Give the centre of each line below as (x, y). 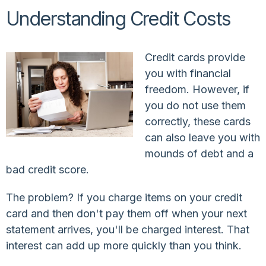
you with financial (188, 73)
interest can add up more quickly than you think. (124, 245)
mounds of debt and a (199, 153)
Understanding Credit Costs (118, 18)
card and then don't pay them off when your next (126, 213)
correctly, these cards (198, 121)
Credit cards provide (195, 57)
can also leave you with (202, 137)
